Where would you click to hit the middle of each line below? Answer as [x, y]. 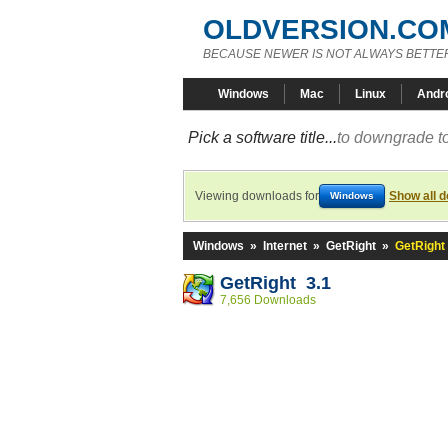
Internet [285, 246]
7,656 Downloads [268, 300]
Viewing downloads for [257, 196]
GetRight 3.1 [275, 283]
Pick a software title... [262, 137]
